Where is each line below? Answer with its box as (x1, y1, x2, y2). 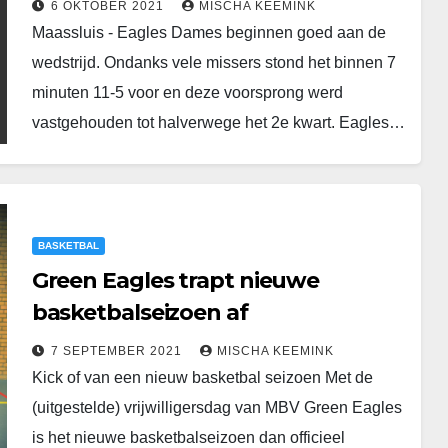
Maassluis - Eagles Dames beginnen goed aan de (31, 24, 386, 41)
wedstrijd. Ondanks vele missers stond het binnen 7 (31, 54, 396, 71)
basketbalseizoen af (31, 298, 248, 326)
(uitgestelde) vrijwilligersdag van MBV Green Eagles (31, 398, 402, 416)
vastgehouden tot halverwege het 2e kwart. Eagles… (31, 114, 405, 131)
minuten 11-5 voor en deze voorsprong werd (31, 84, 343, 101)
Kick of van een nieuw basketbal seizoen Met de (31, 368, 373, 386)
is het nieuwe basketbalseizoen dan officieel (31, 428, 345, 446)
